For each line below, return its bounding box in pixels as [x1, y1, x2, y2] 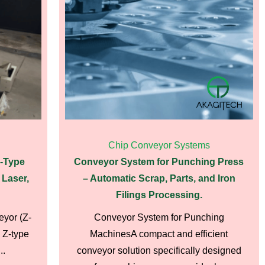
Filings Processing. [115, 190, 202, 200]
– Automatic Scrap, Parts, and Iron [82, 173, 235, 183]
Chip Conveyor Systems [108, 140, 210, 150]
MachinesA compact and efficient [90, 229, 228, 239]
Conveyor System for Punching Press [74, 157, 244, 167]
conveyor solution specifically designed [76, 245, 241, 256]
